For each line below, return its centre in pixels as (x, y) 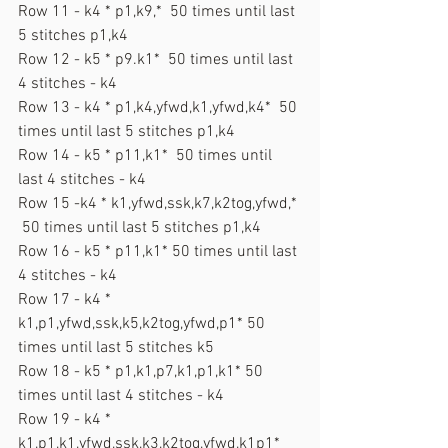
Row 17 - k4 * (66, 299)
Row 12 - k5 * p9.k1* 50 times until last (157, 59)
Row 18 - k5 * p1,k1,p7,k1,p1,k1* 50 (142, 371)
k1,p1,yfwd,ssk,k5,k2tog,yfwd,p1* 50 (143, 323)
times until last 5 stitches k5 (116, 347)
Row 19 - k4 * (66, 419)
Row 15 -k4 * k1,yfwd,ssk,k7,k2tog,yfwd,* (159, 203)
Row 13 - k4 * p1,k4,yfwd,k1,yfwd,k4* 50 (159, 107)
